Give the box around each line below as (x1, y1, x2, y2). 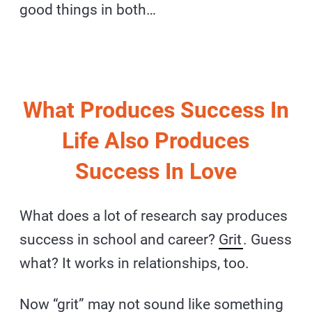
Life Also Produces (62, 127, 250, 155)
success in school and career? (19, 231, 219, 249)
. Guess (243, 231, 292, 249)
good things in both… (19, 1, 157, 19)
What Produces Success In (22, 97, 289, 124)
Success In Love (75, 158, 237, 185)
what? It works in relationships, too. (19, 255, 250, 272)
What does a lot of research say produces (19, 208, 288, 225)
